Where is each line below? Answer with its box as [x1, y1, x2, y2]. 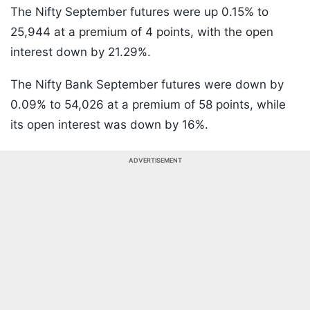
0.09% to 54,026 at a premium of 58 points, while [10, 98, 286, 112]
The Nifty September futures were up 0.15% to [10, 5, 268, 19]
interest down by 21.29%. [10, 45, 151, 60]
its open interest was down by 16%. [10, 118, 208, 132]
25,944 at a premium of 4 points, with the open [10, 25, 273, 39]
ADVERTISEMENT [128, 156, 182, 165]
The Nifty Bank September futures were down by [10, 77, 284, 92]
